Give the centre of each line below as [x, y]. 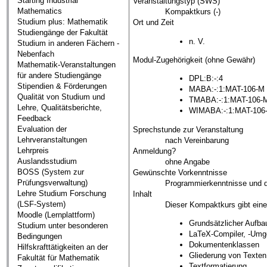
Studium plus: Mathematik [63, 22]
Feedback [35, 119]
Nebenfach [36, 54]
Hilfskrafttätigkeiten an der [63, 247]
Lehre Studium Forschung [62, 194]
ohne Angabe [187, 162]
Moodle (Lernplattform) [56, 215]
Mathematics [40, 11]
